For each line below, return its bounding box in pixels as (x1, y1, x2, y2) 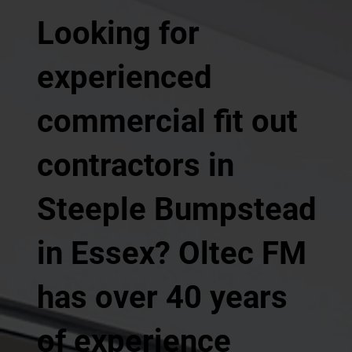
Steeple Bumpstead (36, 190, 317, 228)
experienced (36, 58, 212, 96)
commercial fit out (36, 102, 298, 140)
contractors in (36, 146, 234, 184)
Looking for (36, 14, 200, 52)
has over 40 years (36, 278, 288, 316)
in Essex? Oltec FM (36, 234, 306, 272)
